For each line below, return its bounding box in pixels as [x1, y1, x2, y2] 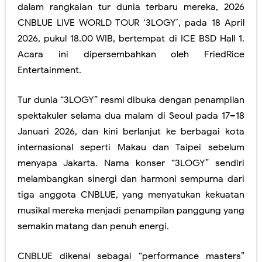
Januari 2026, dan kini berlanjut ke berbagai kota [18, 125, 244, 137]
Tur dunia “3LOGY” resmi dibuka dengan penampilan [18, 94, 244, 106]
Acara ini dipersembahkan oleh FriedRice [18, 48, 244, 60]
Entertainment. [18, 64, 81, 76]
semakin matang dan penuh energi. [18, 220, 169, 232]
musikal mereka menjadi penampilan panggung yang [18, 204, 244, 216]
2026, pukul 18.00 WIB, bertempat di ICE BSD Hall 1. [18, 32, 244, 44]
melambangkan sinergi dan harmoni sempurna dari [18, 173, 244, 185]
